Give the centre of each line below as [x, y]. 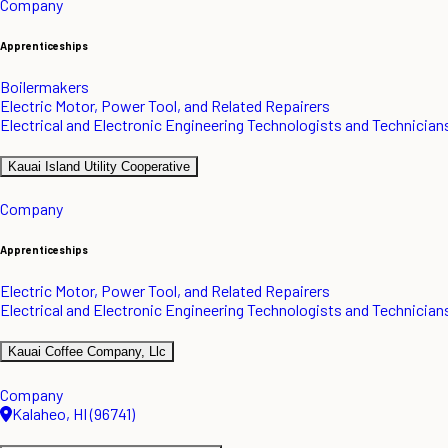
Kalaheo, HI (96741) [73, 413]
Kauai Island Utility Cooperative [99, 167]
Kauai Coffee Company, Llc [87, 352]
